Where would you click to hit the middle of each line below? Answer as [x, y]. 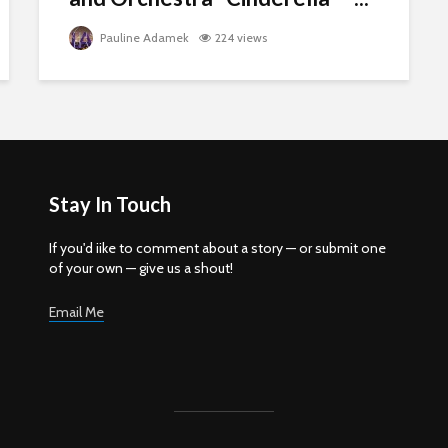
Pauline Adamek [143, 37]
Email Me [76, 312]
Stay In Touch [110, 204]
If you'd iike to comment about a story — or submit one [217, 248]
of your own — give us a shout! [141, 268]
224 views [241, 37]
